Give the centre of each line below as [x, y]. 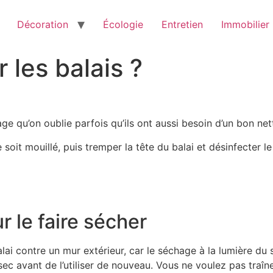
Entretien [182, 24]
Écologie [123, 24]
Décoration [43, 24]
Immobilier [245, 24]
